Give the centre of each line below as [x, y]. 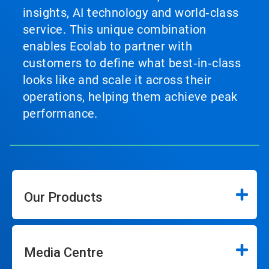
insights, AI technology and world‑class [131, 13]
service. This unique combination [115, 30]
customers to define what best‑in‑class [132, 63]
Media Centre [64, 253]
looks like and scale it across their [117, 80]
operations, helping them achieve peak [130, 97]
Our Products [63, 198]
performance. [60, 114]
